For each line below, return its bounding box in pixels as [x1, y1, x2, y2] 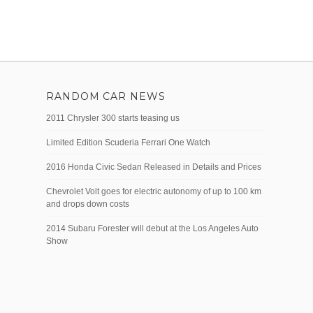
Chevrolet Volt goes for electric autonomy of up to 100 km [46, 186, 261, 196]
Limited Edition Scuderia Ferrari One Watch [46, 137, 210, 147]
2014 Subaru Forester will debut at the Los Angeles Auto [46, 223, 259, 233]
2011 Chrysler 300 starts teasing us [46, 112, 180, 123]
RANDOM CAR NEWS [46, 89, 166, 103]
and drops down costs [46, 198, 129, 209]
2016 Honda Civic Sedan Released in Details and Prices [46, 161, 261, 172]
